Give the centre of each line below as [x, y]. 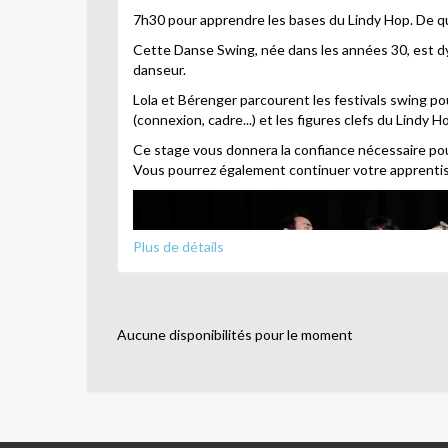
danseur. [159, 70]
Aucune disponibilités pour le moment [235, 335]
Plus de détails [178, 247]
